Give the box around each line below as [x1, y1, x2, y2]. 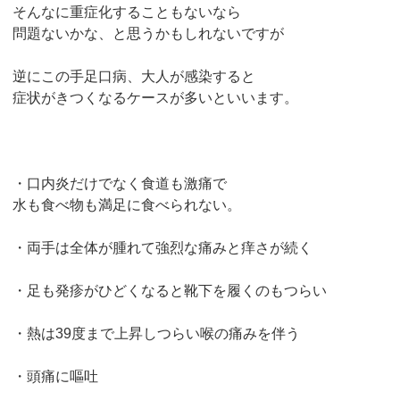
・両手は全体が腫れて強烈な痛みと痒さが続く [12, 239, 313, 255]
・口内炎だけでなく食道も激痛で [12, 175, 228, 191]
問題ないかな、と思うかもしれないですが [12, 25, 285, 41]
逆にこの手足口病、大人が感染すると [12, 68, 256, 84]
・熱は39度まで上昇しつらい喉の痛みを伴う [12, 325, 301, 341]
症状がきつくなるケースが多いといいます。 [12, 89, 299, 105]
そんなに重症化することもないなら [12, 4, 242, 20]
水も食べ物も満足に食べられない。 [12, 196, 242, 212]
